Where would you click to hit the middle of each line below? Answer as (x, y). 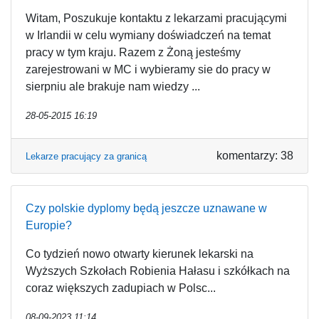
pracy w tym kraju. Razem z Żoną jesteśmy (133, 52)
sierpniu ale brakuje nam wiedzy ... (113, 87)
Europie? (49, 225)
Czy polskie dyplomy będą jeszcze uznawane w (146, 208)
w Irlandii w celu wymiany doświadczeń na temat (148, 35)
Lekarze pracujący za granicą (86, 156)
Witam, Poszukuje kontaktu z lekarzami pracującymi (156, 18)
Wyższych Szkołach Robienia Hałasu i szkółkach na (158, 271)
